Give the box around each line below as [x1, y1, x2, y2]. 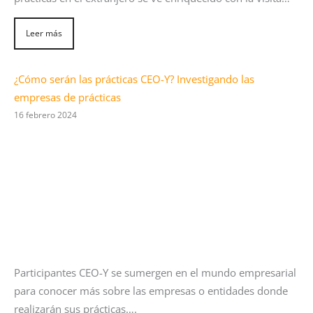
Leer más [26, 27, 62, 38]
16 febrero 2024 [14, 110, 77, 121]
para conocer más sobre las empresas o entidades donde [14, 284, 288, 298]
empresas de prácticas [14, 90, 121, 105]
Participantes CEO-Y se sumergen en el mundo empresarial [14, 265, 296, 280]
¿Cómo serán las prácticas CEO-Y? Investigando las [14, 72, 254, 87]
